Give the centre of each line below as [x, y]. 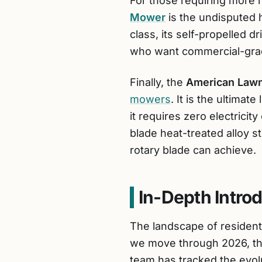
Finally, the [158, 82]
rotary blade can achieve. [193, 150]
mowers [150, 99]
